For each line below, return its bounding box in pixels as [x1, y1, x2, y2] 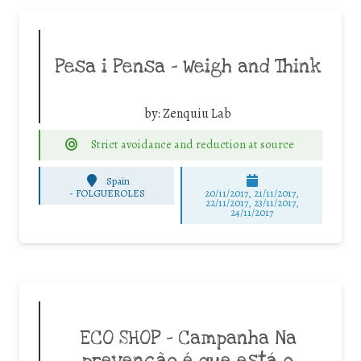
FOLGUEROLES [75, 186, 145, 201]
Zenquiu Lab [163, 104, 231, 122]
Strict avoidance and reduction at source [90, 136, 294, 153]
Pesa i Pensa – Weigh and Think [54, 54, 322, 79]
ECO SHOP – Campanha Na [79, 326, 297, 351]
